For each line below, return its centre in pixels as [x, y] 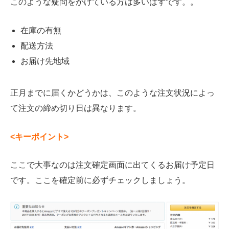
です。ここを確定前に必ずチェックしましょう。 [100, 180]
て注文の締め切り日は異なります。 [76, 108]
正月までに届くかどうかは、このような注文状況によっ [112, 93]
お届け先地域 [45, 61]
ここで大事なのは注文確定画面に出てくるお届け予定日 [112, 165]
